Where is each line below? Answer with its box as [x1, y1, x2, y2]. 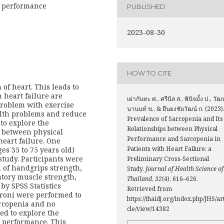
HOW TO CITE [127, 69, 171, 77]
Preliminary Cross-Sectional [127, 154, 209, 163]
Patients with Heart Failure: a [127, 144, 211, 153]
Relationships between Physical [127, 124, 217, 133]
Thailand [127, 174, 152, 183]
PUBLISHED [127, 2, 165, 11]
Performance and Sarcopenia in [127, 134, 220, 143]
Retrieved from [127, 184, 172, 193]
